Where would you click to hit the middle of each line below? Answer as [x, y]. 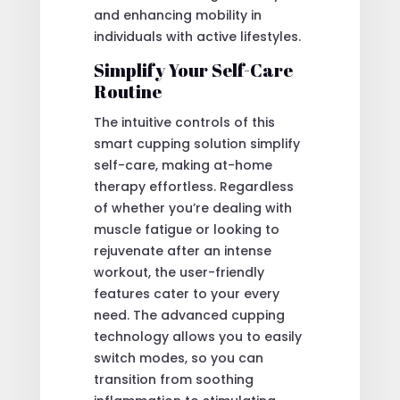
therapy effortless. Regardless [193, 186]
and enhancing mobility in [177, 15]
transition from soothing [173, 379]
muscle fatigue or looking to [186, 229]
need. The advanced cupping [189, 315]
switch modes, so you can [178, 358]
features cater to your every [186, 293]
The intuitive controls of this [184, 122]
